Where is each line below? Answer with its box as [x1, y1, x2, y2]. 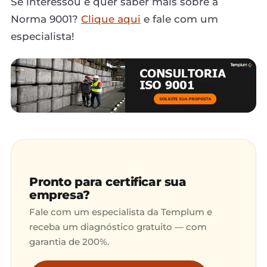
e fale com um [141, 13, 218, 25]
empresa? [29, 187, 90, 202]
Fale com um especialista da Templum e [29, 206, 212, 218]
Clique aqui [81, 13, 141, 25]
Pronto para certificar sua [29, 174, 187, 189]
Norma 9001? [11, 13, 81, 25]
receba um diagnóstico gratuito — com [29, 221, 207, 232]
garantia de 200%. [29, 236, 109, 247]
